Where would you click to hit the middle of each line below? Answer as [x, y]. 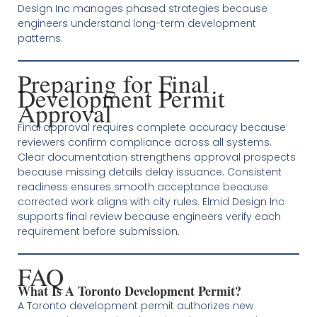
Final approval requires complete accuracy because [151, 127]
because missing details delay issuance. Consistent [149, 172]
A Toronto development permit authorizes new [135, 306]
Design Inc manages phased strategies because [142, 8]
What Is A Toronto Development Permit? [129, 291]
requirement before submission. [98, 231]
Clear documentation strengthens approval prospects [156, 157]
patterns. [40, 38]
